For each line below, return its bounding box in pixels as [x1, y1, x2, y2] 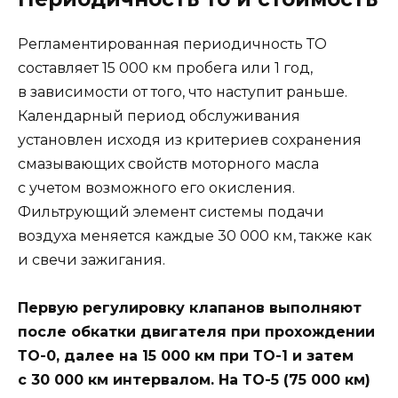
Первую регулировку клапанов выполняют [18, 298, 362, 316]
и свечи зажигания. [18, 251, 165, 268]
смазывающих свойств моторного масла [18, 155, 319, 172]
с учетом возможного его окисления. [18, 179, 295, 196]
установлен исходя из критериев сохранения [18, 131, 362, 148]
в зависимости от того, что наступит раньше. [18, 83, 347, 100]
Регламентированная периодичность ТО [18, 35, 327, 52]
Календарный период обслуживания [18, 107, 300, 124]
